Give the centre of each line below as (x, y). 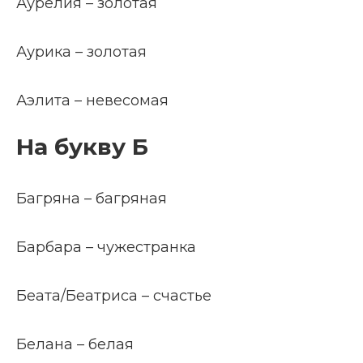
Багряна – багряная (92, 199)
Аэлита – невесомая (92, 100)
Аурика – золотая (81, 52)
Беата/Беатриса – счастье (114, 296)
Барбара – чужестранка (106, 247)
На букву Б (82, 147)
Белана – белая (75, 344)
